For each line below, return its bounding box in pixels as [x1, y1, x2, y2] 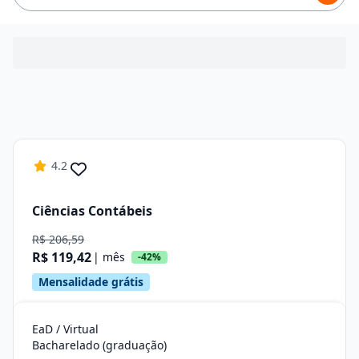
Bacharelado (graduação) [32, 337, 167, 353]
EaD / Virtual [32, 321, 99, 337]
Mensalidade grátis [38, 274, 143, 289]
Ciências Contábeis [32, 201, 152, 220]
